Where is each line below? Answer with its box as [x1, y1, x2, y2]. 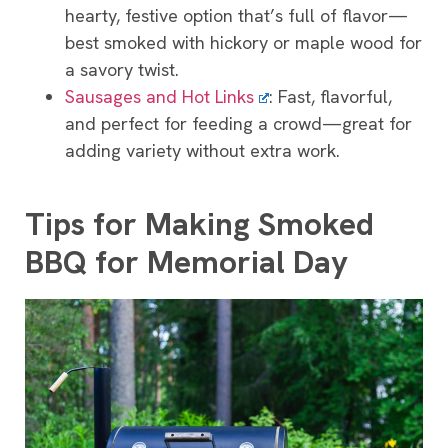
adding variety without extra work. [65, 138, 340, 162]
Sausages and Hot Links [65, 84, 254, 108]
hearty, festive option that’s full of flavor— [65, 3, 408, 27]
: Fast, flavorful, [269, 84, 393, 108]
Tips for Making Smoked [25, 203, 374, 246]
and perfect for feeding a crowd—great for [65, 111, 412, 135]
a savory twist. [65, 57, 179, 81]
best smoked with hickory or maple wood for [65, 30, 422, 54]
